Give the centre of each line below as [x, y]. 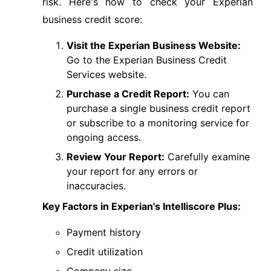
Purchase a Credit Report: [128, 94]
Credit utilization [105, 252]
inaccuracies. [96, 186]
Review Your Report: [116, 157]
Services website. [106, 74]
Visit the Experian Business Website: [154, 45]
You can [209, 94]
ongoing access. [104, 137]
